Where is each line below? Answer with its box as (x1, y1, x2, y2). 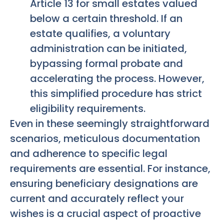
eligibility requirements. (30, 101, 145, 116)
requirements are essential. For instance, (10, 161, 210, 176)
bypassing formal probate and (30, 56, 183, 71)
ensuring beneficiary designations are (10, 176, 198, 191)
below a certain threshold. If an (30, 11, 182, 26)
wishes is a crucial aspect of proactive (10, 206, 201, 221)
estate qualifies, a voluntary (30, 26, 170, 41)
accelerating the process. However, (30, 71, 204, 86)
